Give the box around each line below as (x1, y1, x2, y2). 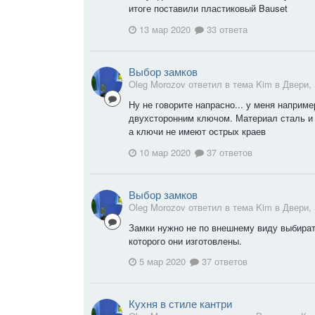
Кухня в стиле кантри (129, 296, 232, 311)
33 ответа (204, 22, 247, 36)
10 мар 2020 (139, 145, 191, 159)
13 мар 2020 (139, 22, 191, 36)
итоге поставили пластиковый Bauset (129, 1, 288, 15)
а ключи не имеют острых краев (129, 124, 266, 138)
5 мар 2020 (139, 255, 186, 269)
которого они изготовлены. (129, 233, 242, 247)
